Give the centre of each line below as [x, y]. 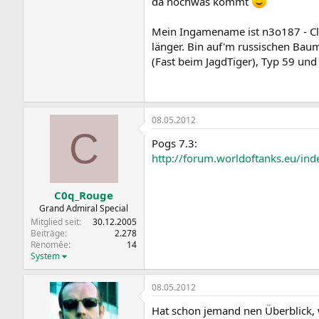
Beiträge [48, 233]
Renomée [49, 245]
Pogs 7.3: [174, 143]
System [45, 256]
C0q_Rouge [84, 195]
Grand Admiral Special [84, 208]
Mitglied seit [55, 222]
